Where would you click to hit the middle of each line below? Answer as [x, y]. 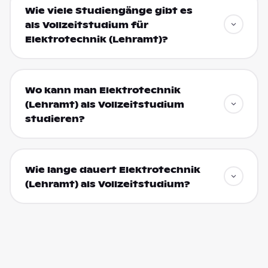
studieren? [55, 119]
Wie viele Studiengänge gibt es [109, 10]
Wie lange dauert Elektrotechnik [112, 170]
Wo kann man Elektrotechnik [103, 90]
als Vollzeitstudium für [86, 25]
